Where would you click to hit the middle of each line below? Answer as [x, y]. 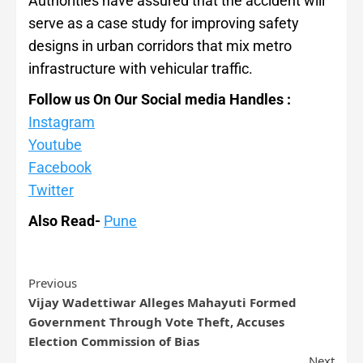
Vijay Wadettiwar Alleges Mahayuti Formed [162, 303]
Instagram [62, 122]
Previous [53, 283]
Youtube [55, 145]
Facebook [60, 168]
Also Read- [66, 221]
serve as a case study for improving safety [164, 23]
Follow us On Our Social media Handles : [160, 100]
